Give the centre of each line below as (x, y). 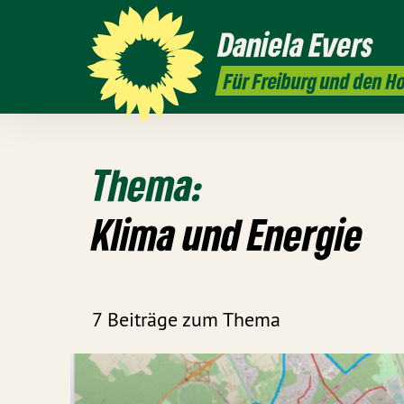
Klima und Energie (228, 234)
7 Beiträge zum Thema (186, 319)
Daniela (261, 45)
